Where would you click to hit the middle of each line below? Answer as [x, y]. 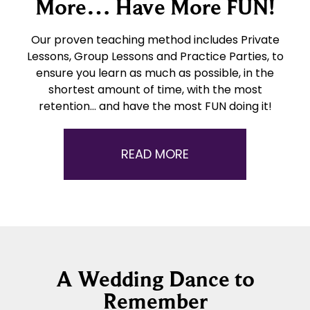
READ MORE [155, 154]
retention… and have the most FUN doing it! [155, 106]
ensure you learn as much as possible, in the [155, 73]
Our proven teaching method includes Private [155, 39]
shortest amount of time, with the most [155, 89]
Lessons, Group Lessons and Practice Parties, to [155, 56]
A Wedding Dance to [155, 279]
